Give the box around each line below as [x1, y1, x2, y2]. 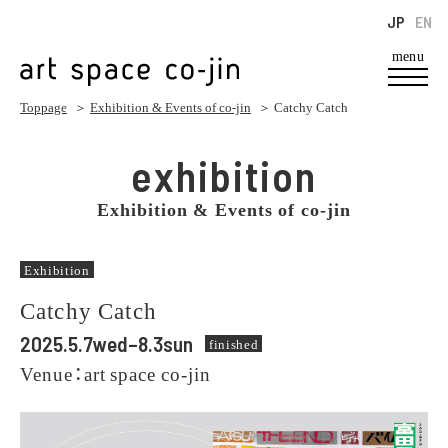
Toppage [20, 100, 67, 115]
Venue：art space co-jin [20, 359, 211, 388]
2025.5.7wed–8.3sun [20, 331, 193, 357]
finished [209, 334, 259, 354]
